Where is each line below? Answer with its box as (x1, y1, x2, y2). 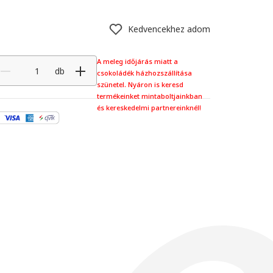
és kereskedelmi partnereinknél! (97, 103, 201, 112)
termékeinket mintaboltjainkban (97, 91, 202, 101)
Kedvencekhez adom (128, 23, 210, 35)
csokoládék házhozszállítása (97, 68, 192, 77)
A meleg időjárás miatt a (97, 57, 178, 66)
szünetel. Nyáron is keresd (97, 80, 183, 89)
